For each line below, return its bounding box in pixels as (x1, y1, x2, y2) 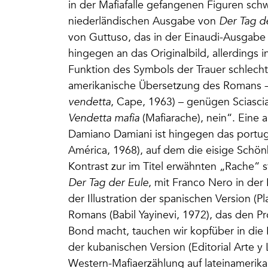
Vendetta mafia (68, 111, 139, 124)
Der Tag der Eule (68, 176, 148, 189)
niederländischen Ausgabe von (68, 14, 219, 28)
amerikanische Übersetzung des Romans (68, 79, 264, 92)
